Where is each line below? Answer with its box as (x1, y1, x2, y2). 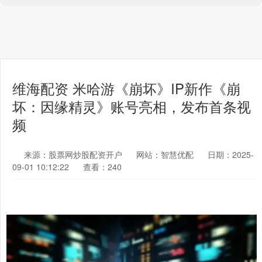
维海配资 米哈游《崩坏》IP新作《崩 (12, 78, 240, 98)
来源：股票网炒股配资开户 (24, 149, 125, 160)
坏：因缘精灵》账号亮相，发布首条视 (12, 96, 251, 116)
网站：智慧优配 (136, 149, 194, 160)
